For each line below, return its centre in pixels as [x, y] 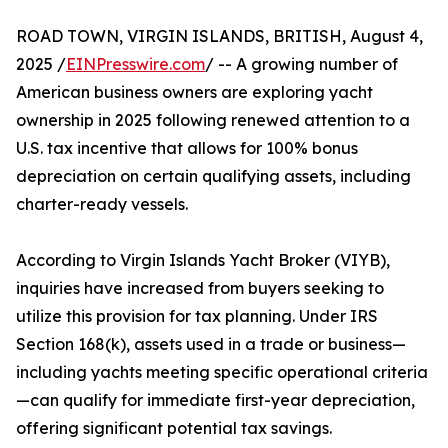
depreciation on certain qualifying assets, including [213, 176]
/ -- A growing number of [301, 64]
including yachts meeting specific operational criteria [222, 372]
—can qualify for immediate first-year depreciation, [215, 400]
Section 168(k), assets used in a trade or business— [211, 344]
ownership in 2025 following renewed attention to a [213, 120]
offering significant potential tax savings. [174, 428]
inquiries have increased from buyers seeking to [200, 288]
